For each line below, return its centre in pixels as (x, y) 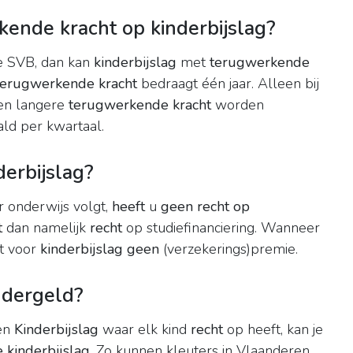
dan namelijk (46, 228)
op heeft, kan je (273, 330)
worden (238, 105)
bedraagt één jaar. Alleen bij (228, 84)
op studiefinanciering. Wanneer (221, 228)
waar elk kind (145, 330)
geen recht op (205, 207)
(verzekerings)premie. (229, 249)
